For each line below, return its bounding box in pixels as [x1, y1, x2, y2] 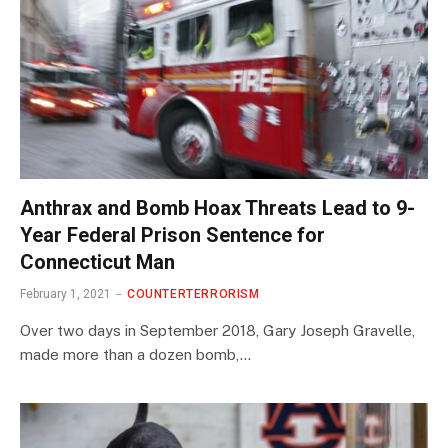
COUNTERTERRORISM [127, 287, 260, 302]
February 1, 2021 [20, 287, 111, 302]
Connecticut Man [20, 250, 175, 275]
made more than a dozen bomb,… [20, 346, 251, 364]
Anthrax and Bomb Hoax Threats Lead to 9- [20, 196, 415, 221]
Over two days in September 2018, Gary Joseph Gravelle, [20, 322, 415, 340]
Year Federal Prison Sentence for [20, 223, 325, 248]
